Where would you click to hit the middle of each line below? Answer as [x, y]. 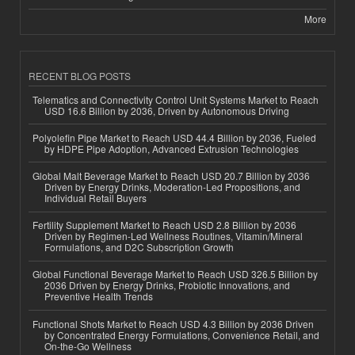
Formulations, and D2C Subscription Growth [139, 247]
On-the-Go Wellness [88, 345]
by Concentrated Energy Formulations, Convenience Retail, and [182, 334]
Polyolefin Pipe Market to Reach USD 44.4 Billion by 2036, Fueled [174, 137]
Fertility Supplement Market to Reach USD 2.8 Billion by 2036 [164, 225]
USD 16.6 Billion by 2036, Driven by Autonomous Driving [167, 110]
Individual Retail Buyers [95, 197]
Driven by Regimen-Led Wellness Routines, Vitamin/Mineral [174, 236]
